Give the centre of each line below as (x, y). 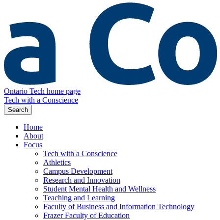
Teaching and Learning (79, 198)
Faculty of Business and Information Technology (119, 207)
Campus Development (78, 171)
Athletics (57, 163)
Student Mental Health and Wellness (99, 189)
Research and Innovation (82, 180)
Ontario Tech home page (42, 91)
